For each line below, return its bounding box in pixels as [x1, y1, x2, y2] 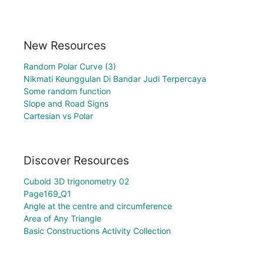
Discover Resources [24, 153, 129, 168]
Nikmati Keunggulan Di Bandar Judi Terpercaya [24, 73, 206, 84]
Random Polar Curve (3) [24, 61, 116, 71]
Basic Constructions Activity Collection [24, 226, 171, 236]
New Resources [24, 38, 106, 52]
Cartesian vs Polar [24, 110, 93, 121]
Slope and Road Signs [24, 98, 108, 108]
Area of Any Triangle [24, 213, 101, 224]
